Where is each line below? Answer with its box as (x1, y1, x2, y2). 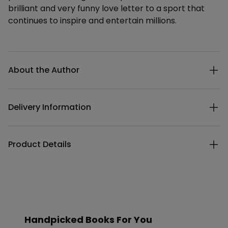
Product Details (8, 138, 71, 150)
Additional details (8, 51, 76, 63)
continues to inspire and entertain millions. (8, 15, 177, 26)
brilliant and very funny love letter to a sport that (8, 3, 205, 14)
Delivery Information (8, 101, 91, 113)
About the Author (8, 64, 79, 76)
